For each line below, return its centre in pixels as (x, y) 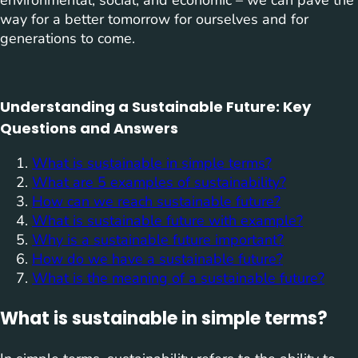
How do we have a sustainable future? (157, 259)
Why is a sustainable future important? (158, 240)
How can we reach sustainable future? (156, 202)
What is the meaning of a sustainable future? (178, 278)
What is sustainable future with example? (167, 221)
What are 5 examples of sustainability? (159, 183)
